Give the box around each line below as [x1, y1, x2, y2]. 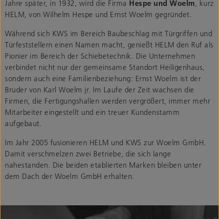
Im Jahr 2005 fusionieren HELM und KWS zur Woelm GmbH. [5, 137, 206, 147]
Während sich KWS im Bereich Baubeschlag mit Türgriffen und [5, 28, 212, 38]
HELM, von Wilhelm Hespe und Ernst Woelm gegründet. [5, 9, 192, 19]
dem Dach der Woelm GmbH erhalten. [5, 171, 134, 181]
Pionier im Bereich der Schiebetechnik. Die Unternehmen [5, 50, 195, 61]
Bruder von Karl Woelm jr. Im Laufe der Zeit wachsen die [5, 84, 195, 94]
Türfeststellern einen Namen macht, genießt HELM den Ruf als [5, 39, 214, 49]
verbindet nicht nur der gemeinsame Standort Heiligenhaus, [5, 62, 205, 72]
